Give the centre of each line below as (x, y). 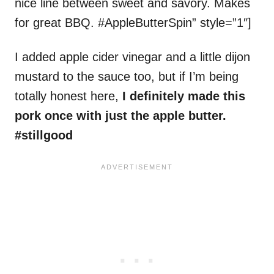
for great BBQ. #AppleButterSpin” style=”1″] (133, 23)
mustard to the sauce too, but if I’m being (127, 77)
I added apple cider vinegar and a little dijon (132, 57)
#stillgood (44, 135)
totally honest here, (68, 96)
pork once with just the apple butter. (120, 116)
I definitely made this (184, 96)
